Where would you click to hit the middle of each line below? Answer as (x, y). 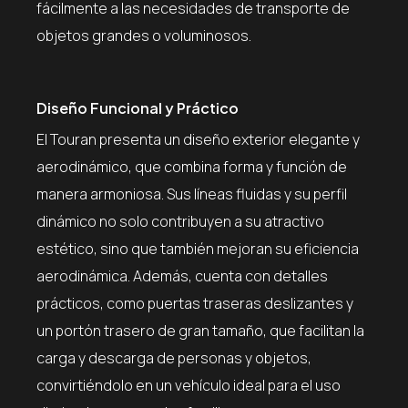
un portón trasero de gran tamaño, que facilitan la (200, 330)
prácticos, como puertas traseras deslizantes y (195, 303)
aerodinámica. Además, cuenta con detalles (182, 275)
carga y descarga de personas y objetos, (174, 357)
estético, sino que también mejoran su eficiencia (198, 248)
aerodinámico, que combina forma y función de (192, 166)
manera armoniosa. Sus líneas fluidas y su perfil (192, 194)
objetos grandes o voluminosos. (144, 35)
